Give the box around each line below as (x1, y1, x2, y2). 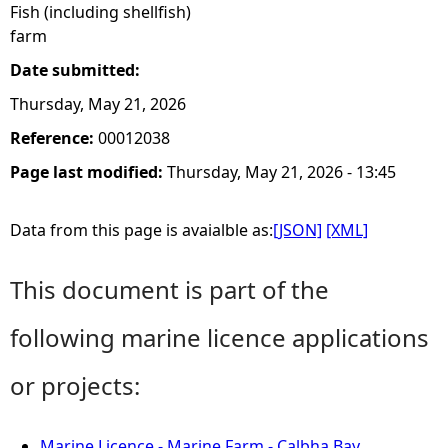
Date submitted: (10, 59, 144, 81)
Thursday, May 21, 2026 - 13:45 (167, 161, 396, 183)
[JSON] (273, 219, 322, 241)
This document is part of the (10, 273, 329, 306)
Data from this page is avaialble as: (10, 219, 273, 241)
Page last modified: (10, 161, 167, 183)
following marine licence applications (10, 321, 429, 354)
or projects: (10, 369, 140, 402)
